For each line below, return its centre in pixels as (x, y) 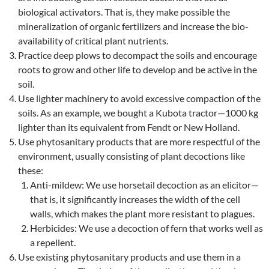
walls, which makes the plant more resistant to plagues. (142, 214)
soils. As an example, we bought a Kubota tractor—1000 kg (138, 113)
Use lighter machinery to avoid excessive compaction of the (139, 98)
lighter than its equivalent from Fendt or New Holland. (129, 127)
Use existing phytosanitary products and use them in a (129, 257)
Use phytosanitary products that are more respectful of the (139, 142)
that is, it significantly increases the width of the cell (135, 199)
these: (31, 171)
